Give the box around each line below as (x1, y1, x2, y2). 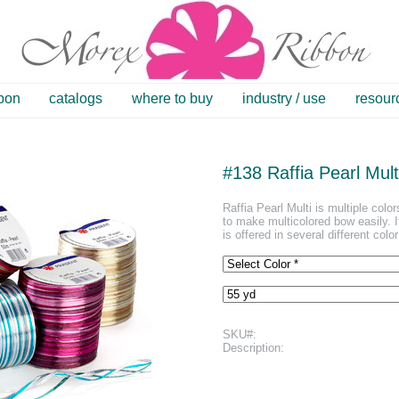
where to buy (132, 91, 214, 107)
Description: (222, 340, 284, 354)
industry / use (241, 91, 326, 107)
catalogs (49, 91, 103, 107)
